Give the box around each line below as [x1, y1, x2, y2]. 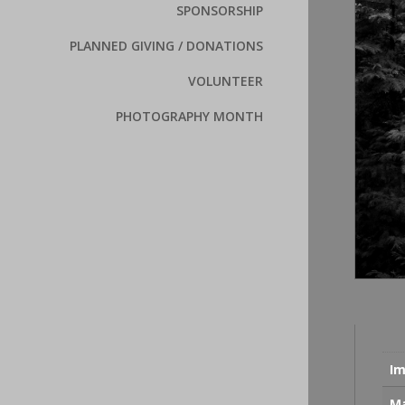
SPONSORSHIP [176, 2, 264, 20]
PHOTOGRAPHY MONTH [116, 108, 264, 126]
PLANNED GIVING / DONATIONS [70, 37, 264, 55]
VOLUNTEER [188, 72, 264, 90]
